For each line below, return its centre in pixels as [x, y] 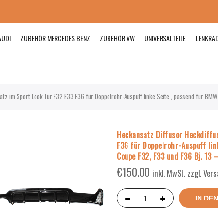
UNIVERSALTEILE [165, 38]
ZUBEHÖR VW [118, 38]
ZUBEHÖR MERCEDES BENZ [55, 38]
